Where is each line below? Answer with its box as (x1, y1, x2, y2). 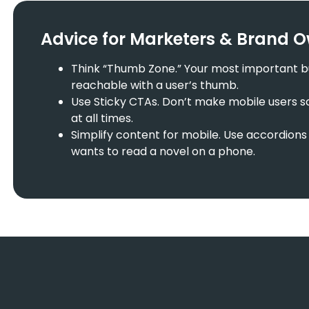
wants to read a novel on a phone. (71, 143, 255, 159)
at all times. (71, 110, 133, 126)
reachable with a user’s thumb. (71, 77, 239, 93)
